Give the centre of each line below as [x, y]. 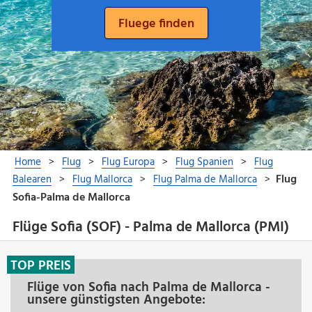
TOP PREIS [41, 266]
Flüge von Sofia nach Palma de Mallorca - [149, 287]
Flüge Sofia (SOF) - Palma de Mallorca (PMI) [150, 228]
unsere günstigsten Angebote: [116, 300]
